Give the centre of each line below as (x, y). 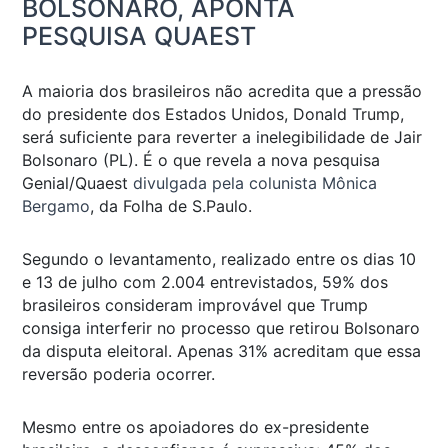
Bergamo (56, 205)
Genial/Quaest (77, 182)
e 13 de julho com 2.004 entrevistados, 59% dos (205, 281)
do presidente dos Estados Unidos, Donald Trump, (213, 113)
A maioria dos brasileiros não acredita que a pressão (222, 90)
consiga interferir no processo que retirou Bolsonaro (221, 327)
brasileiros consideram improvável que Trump (195, 304)
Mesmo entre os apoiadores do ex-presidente (195, 426)
